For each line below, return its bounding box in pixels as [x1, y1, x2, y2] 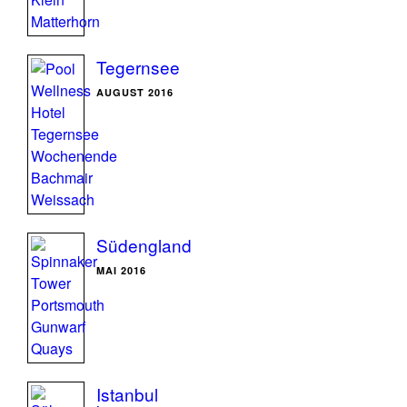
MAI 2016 [96, 263, 146, 277]
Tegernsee [96, 55, 180, 79]
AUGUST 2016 [96, 85, 174, 99]
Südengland [96, 233, 192, 257]
